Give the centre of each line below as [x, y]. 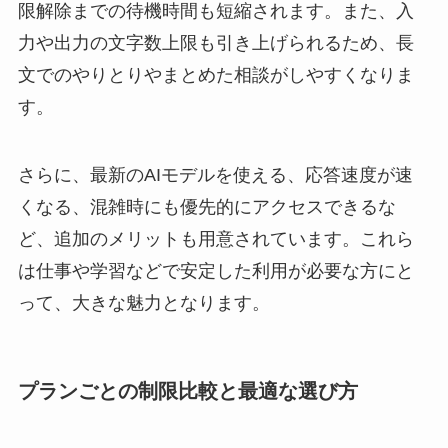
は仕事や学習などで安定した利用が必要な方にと [215, 270]
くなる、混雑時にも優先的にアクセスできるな [206, 206]
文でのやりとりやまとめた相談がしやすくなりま [215, 75]
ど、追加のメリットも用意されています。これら [215, 238]
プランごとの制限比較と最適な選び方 [187, 390]
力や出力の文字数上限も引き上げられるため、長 [215, 43]
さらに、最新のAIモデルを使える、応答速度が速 [215, 174]
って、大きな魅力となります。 [143, 302]
